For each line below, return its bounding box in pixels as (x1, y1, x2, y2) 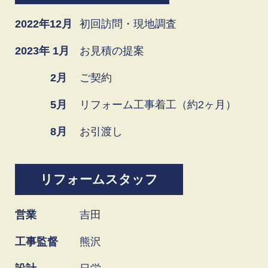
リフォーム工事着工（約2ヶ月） (80, 98, 236, 111)
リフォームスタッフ (40, 172, 158, 187)
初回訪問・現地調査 (80, 17, 176, 30)
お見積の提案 (80, 44, 144, 57)
